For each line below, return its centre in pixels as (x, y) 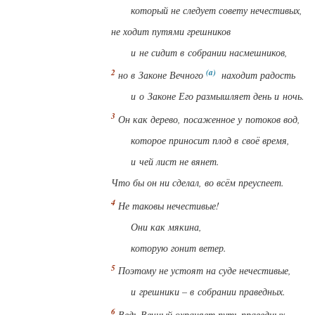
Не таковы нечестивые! (169, 205)
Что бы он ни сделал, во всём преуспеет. (198, 182)
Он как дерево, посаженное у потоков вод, (209, 119)
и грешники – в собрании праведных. (208, 292)
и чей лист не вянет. (175, 161)
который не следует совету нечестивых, (217, 10)
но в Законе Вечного (161, 75)
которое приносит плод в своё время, (210, 140)
